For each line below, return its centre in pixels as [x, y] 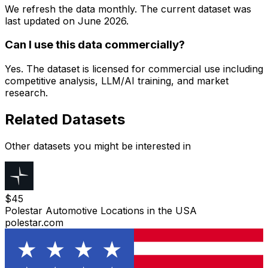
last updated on [40, 21]
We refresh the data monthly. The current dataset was [128, 9]
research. [26, 93]
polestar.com [34, 222]
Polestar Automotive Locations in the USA [101, 210]
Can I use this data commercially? [95, 45]
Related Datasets [65, 119]
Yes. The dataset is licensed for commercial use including [134, 69]
